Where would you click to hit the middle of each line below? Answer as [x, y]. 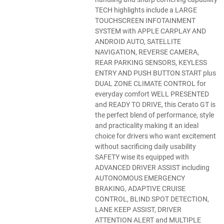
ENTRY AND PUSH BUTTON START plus [156, 73]
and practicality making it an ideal [147, 126]
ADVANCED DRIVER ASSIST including [152, 168]
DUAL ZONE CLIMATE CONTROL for [151, 84]
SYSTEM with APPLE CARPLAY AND [151, 31]
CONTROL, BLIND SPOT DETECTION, [152, 199]
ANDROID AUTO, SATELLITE [138, 42]
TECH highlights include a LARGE [146, 10]
